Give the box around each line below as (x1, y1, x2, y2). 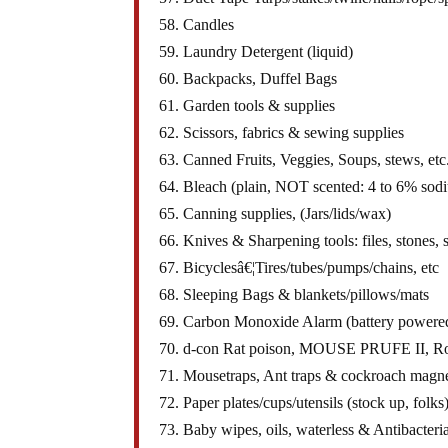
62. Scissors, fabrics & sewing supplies (159, 124, 405, 142)
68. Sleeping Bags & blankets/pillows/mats (159, 286, 430, 304)
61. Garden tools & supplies (159, 97, 336, 115)
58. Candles (159, 16, 235, 34)
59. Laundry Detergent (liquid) (159, 43, 354, 61)
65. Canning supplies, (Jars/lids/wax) (159, 205, 392, 223)
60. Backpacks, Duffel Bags (159, 70, 338, 88)
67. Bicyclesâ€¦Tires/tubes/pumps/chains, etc (159, 259, 440, 277)
